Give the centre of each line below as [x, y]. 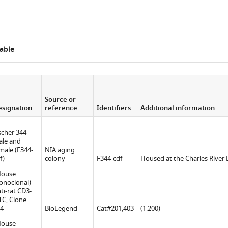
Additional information [177, 109]
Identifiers [113, 109]
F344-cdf [109, 159]
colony [55, 159]
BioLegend [61, 208]
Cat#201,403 [115, 208]
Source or [60, 100]
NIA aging [60, 150]
